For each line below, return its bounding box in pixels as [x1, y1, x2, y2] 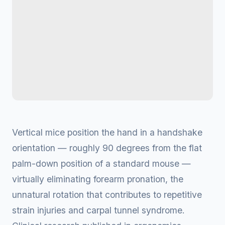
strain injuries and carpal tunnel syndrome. [12, 205, 185, 215]
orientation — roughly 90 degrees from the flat [12, 143, 202, 153]
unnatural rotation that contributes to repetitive [12, 189, 202, 200]
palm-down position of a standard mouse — [12, 158, 191, 169]
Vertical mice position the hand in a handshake [12, 127, 202, 138]
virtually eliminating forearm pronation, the [12, 174, 183, 184]
